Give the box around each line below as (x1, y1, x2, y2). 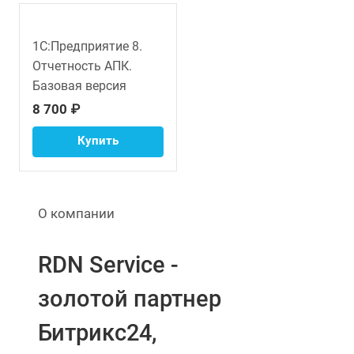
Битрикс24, (38, 318, 156, 346)
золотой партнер (38, 284, 221, 312)
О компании (38, 205, 115, 221)
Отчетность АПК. (32, 58, 132, 73)
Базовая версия (32, 77, 126, 93)
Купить (77, 133, 119, 148)
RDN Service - (38, 250, 179, 278)
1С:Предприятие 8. (32, 38, 142, 54)
